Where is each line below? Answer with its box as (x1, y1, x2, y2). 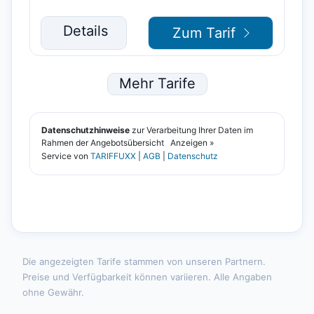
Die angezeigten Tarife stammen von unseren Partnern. (22, 255, 266, 267)
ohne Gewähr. (22, 286, 84, 298)
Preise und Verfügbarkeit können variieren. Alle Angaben (22, 271, 272, 282)
